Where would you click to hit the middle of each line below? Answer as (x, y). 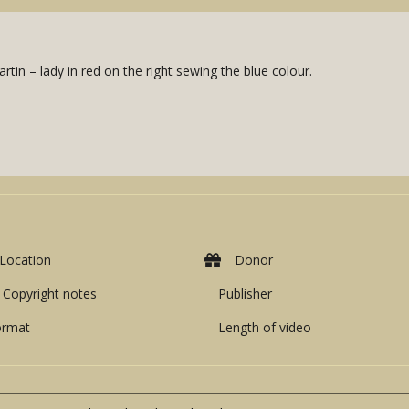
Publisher (245, 294)
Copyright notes (49, 294)
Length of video (265, 328)
